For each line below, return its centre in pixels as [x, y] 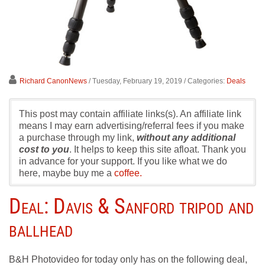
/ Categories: [205, 81]
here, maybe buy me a [67, 173]
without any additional [186, 138]
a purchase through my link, [78, 138]
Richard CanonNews [53, 81]
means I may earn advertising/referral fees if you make [132, 126]
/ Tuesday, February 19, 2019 [135, 81]
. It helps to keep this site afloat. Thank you [158, 149]
